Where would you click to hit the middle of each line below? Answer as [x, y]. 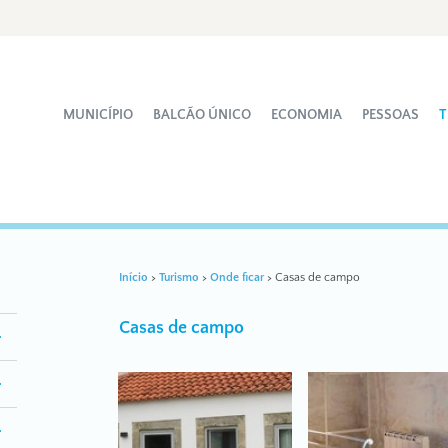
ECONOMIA [307, 115]
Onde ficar [236, 277]
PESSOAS [391, 115]
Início [133, 277]
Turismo [178, 277]
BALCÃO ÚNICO [202, 115]
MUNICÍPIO [98, 115]
